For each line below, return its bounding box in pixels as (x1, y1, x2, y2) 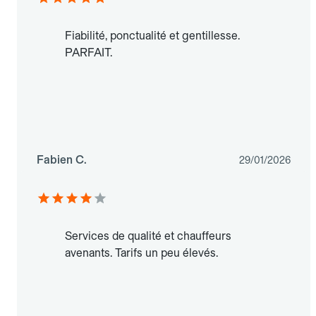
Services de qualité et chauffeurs (65, 229, 231, 243)
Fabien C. (37, 153, 87, 167)
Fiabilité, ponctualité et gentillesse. (65, 29, 240, 43)
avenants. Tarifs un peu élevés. (65, 246, 218, 260)
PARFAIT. (65, 46, 112, 60)
